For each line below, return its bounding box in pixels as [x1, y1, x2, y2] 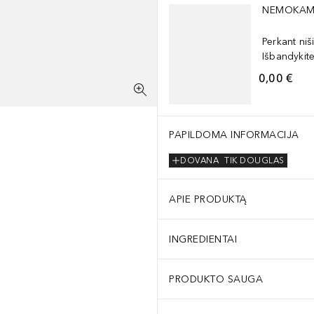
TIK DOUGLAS [224, 156, 285, 166]
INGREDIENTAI [169, 233, 237, 245]
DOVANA [180, 156, 219, 166]
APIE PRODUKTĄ [169, 193, 247, 205]
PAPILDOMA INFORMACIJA [169, 129, 299, 141]
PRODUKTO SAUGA [169, 273, 263, 285]
